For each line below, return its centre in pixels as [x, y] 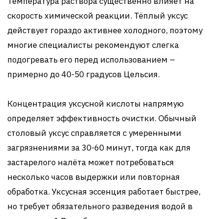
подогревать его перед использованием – [91, 60]
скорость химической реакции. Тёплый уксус [98, 16]
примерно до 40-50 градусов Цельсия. [84, 74]
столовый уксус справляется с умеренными [94, 133]
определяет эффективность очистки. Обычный [102, 118]
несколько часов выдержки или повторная [94, 177]
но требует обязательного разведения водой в [100, 206]
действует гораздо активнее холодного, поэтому [105, 30]
